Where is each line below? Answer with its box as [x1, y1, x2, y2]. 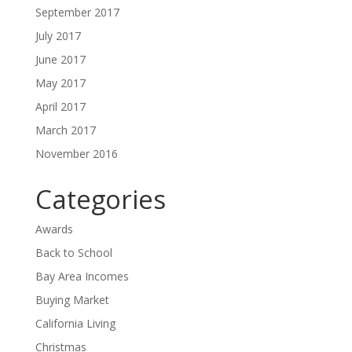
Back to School [35, 244, 112, 260]
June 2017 [35, 51, 86, 67]
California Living [35, 315, 115, 331]
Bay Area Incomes [35, 268, 129, 284]
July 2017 [35, 27, 81, 43]
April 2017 [35, 98, 86, 114]
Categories [35, 181, 166, 217]
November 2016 [35, 145, 118, 161]
